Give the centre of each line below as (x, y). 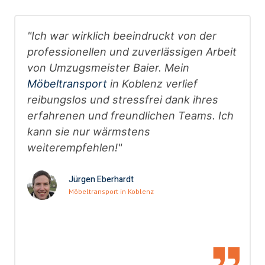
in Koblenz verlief (152, 84)
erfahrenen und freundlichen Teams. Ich (130, 116)
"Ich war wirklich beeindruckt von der (122, 36)
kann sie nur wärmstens (89, 132)
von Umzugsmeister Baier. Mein (108, 68)
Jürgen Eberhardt (101, 180)
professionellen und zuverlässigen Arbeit (132, 52)
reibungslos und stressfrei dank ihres (123, 100)
